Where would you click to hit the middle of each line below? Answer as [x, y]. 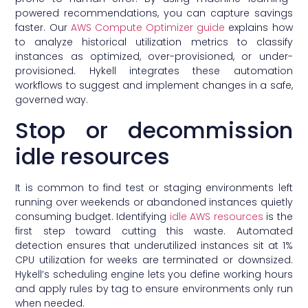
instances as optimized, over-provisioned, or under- [154, 57]
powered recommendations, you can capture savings [154, 13]
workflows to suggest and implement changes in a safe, [154, 86]
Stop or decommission [154, 130]
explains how [259, 28]
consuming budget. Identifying [92, 216]
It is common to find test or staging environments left [154, 187]
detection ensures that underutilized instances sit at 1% [154, 245]
